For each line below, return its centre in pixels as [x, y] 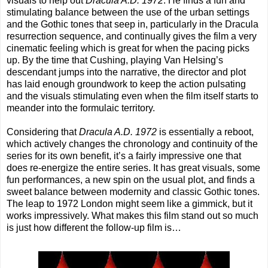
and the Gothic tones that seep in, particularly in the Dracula [133, 25]
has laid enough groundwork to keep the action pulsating [126, 84]
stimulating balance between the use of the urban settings [128, 13]
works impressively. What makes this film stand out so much [133, 216]
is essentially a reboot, [205, 132]
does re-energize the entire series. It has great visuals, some [133, 168]
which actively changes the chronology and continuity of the [132, 144]
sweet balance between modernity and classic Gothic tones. [133, 192]
